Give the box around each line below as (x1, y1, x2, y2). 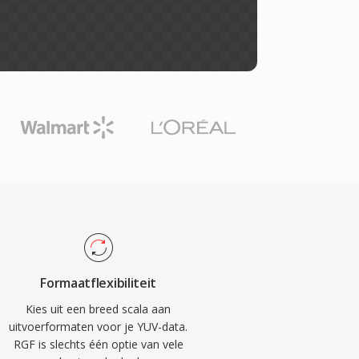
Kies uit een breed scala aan (26, 301, 171, 317)
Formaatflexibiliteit (40, 274, 156, 292)
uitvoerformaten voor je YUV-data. (9, 319, 188, 334)
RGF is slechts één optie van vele (13, 337, 184, 352)
